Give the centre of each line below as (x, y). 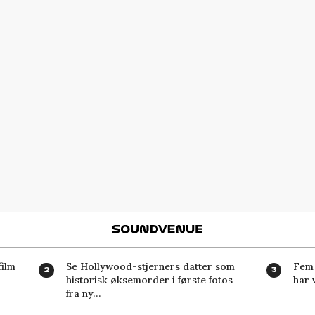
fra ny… (83, 293)
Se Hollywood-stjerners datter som (150, 266)
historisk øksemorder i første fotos (149, 279)
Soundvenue (236, 229)
